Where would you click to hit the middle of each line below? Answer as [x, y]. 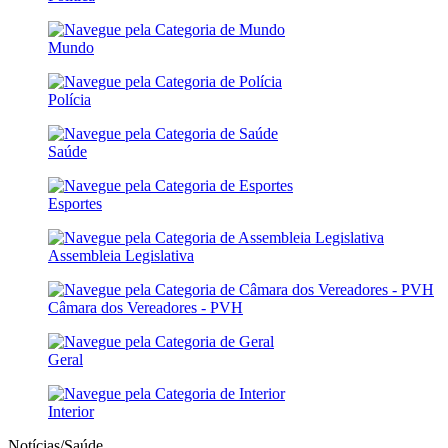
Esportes [75, 203]
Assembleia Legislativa [121, 255]
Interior [71, 411]
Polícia [69, 99]
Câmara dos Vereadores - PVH [145, 307]
